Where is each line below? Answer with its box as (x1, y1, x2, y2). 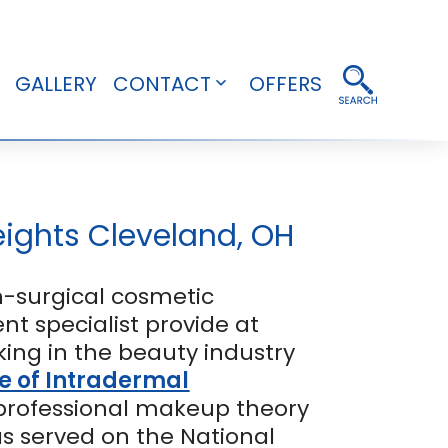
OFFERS (249, 69, 323, 98)
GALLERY (15, 69, 98, 98)
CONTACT (113, 69, 212, 98)
